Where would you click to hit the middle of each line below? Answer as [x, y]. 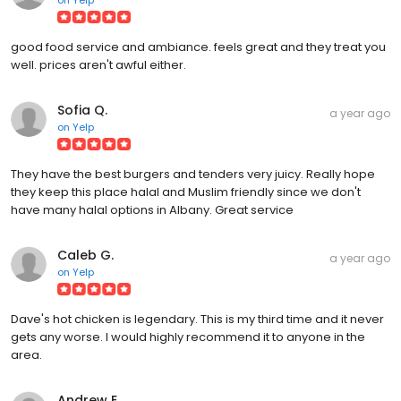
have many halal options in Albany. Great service [152, 209]
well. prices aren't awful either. [98, 64]
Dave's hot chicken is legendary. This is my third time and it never [197, 319]
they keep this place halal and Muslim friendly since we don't [186, 192]
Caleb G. [85, 255]
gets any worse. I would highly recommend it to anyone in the [188, 337]
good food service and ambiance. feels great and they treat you [198, 47]
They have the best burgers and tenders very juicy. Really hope [193, 174]
